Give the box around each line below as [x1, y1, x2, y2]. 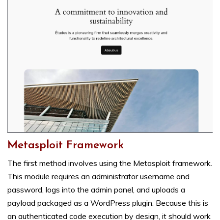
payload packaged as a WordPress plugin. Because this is [7, 197, 208, 208]
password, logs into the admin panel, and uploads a [7, 184, 185, 194]
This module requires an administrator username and [7, 171, 190, 181]
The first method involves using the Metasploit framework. [7, 158, 212, 168]
